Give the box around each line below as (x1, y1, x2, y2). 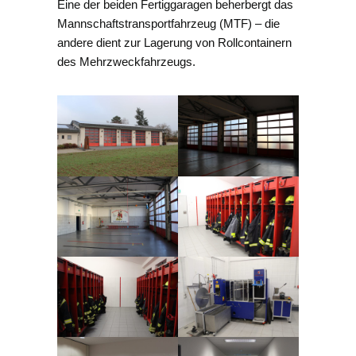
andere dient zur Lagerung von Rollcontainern (57, 36, 292, 50)
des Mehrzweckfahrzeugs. (57, 55, 195, 69)
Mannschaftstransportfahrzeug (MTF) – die (57, 17, 280, 31)
